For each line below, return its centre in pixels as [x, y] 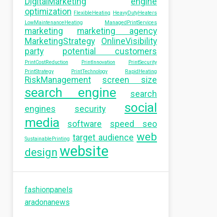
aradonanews [47, 202]
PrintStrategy [39, 71]
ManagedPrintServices [131, 23]
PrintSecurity [143, 62]
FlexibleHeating [92, 13]
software [85, 124]
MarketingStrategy [60, 41]
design [41, 152]
